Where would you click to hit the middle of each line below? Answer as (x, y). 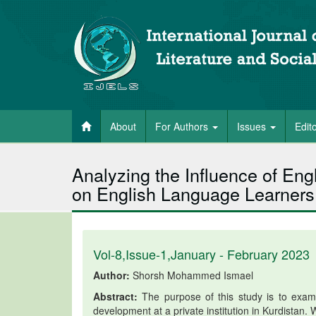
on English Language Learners (193, 193)
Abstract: (115, 296)
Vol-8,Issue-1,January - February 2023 (201, 254)
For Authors (183, 126)
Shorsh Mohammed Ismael (192, 275)
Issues (253, 126)
